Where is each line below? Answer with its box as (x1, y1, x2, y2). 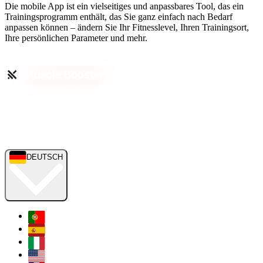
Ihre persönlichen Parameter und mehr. (5, 33, 147, 43)
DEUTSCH (26, 152, 63, 161)
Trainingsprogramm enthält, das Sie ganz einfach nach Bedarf (5, 12, 232, 22)
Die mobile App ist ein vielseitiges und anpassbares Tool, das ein (5, 1, 244, 12)
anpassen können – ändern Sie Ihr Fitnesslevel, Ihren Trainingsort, (5, 22, 249, 33)
